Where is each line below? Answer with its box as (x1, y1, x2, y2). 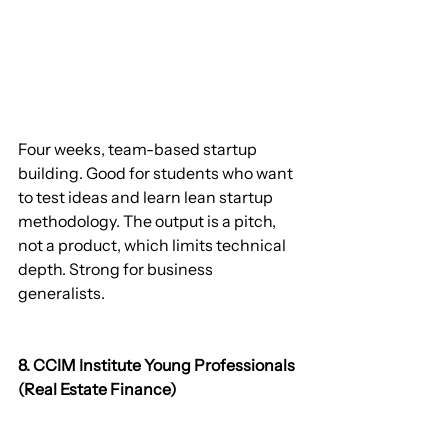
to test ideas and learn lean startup (18, 186, 276, 207)
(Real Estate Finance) (18, 378, 177, 399)
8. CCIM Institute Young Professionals (18, 354, 298, 375)
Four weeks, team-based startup (18, 138, 260, 159)
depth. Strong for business (18, 258, 216, 279)
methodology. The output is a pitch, (18, 210, 279, 231)
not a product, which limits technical (18, 234, 289, 255)
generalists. (18, 282, 105, 303)
